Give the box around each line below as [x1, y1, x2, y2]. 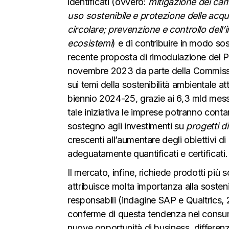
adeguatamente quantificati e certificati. [67, 148, 228, 159]
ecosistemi [67, 37, 112, 49]
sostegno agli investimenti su [67, 120, 187, 131]
